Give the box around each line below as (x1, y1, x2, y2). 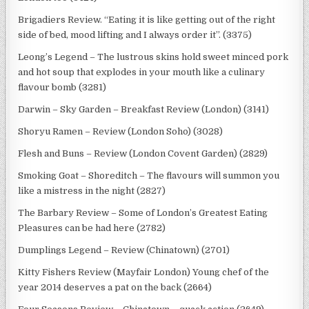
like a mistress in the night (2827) (18, 185, 166, 196)
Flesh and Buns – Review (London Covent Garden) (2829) (18, 148, 268, 159)
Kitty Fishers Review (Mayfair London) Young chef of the (18, 266, 270, 277)
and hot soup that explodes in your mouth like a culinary (18, 66, 266, 77)
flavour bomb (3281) (18, 81, 107, 92)
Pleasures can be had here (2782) (18, 222, 166, 233)
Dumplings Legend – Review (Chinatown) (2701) (18, 244, 230, 255)
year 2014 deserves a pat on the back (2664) (18, 281, 212, 292)
